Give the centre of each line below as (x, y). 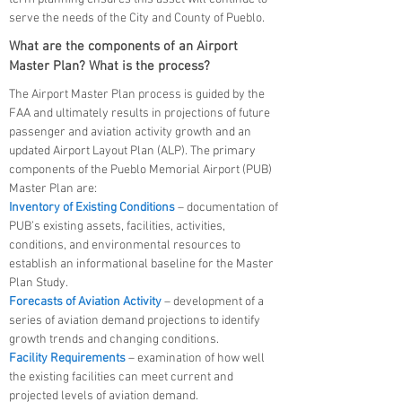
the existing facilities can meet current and (121, 377)
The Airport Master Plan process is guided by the (137, 95)
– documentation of (227, 208)
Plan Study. (39, 283)
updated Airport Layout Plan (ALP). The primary (132, 151)
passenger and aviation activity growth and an (130, 132)
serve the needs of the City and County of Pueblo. (137, 18)
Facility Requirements (69, 358)
